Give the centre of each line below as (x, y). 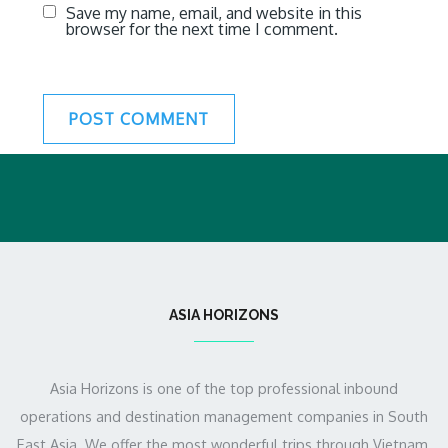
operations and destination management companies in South (224, 416)
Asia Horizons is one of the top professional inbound (224, 388)
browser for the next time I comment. (201, 29)
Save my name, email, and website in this (213, 13)
